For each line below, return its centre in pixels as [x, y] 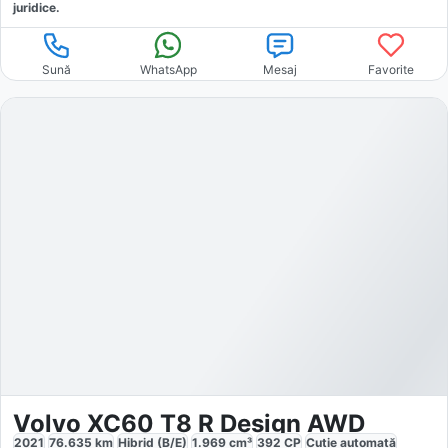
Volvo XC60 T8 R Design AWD [189, 424]
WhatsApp [168, 69]
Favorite [391, 69]
